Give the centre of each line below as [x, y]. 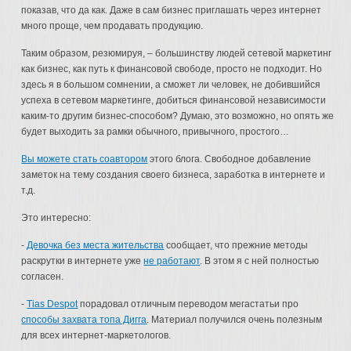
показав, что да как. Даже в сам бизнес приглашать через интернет [172, 10]
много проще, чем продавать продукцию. [112, 26]
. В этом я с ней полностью [260, 261]
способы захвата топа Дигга [84, 320]
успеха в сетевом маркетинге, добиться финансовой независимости [174, 100]
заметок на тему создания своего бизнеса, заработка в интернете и [174, 175]
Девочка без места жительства [96, 245]
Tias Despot [52, 304]
